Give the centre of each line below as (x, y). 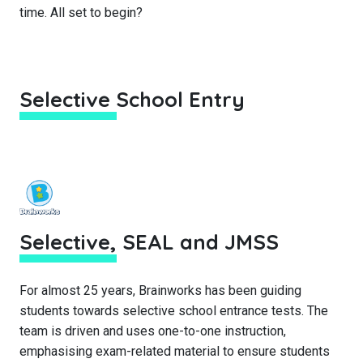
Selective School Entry (132, 99)
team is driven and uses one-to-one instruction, (153, 331)
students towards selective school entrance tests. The (174, 311)
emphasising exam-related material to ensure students (175, 351)
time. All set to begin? (81, 13)
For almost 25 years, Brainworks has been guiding (160, 290)
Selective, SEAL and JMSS (149, 242)
